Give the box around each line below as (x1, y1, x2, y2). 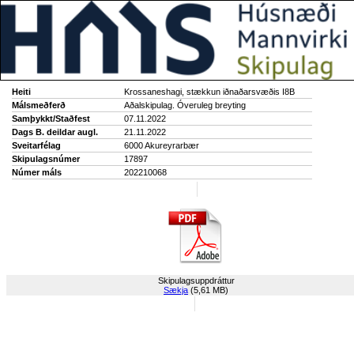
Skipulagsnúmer (12, 154, 80, 164)
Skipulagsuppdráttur (157, 276, 235, 285)
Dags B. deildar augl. (12, 127, 98, 137)
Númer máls (12, 168, 62, 177)
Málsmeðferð (12, 100, 66, 110)
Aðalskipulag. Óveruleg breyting (124, 100, 246, 110)
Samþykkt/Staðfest (12, 114, 90, 123)
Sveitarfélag (12, 141, 61, 150)
